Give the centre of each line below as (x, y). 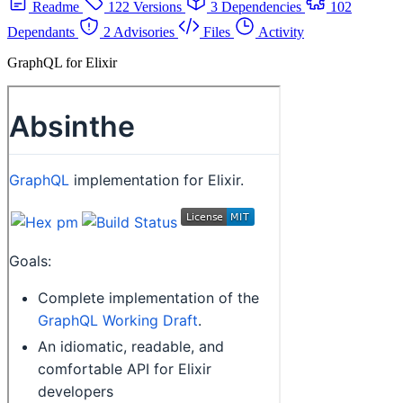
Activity (281, 31)
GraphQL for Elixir (62, 62)
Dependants (41, 31)
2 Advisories (139, 31)
